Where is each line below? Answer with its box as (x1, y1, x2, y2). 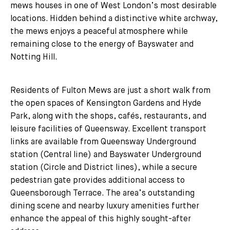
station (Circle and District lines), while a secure (10, 163, 197, 172)
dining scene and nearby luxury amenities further (10, 202, 199, 210)
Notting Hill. (10, 53, 57, 62)
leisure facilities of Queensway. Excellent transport (10, 125, 206, 133)
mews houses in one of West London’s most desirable (10, 2, 217, 10)
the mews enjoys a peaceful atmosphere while (10, 27, 188, 36)
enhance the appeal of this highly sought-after (10, 215, 191, 223)
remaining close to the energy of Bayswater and (10, 40, 194, 49)
